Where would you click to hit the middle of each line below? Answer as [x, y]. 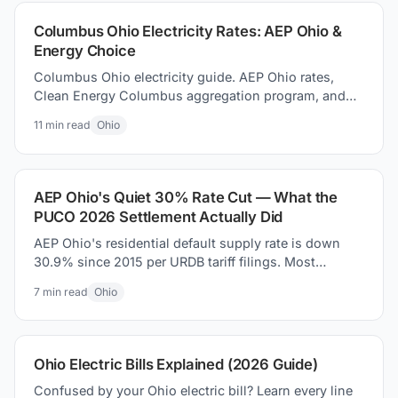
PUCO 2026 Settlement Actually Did [158, 217]
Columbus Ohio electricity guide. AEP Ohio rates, [183, 76]
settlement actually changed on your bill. [158, 299]
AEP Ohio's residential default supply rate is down [187, 243]
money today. [75, 132]
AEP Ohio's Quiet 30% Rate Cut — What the [186, 198]
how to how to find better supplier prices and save [187, 114]
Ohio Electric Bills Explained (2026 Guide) [175, 364]
